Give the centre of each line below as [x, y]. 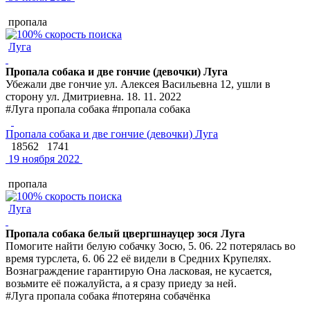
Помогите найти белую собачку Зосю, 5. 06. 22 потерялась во [151, 246]
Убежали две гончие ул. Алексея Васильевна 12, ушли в [138, 84]
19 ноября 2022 [43, 158]
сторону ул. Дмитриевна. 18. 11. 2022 [93, 96]
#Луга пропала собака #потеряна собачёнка [108, 295]
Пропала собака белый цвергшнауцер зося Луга [125, 233]
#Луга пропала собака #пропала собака [98, 109]
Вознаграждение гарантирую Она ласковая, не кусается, [139, 271]
